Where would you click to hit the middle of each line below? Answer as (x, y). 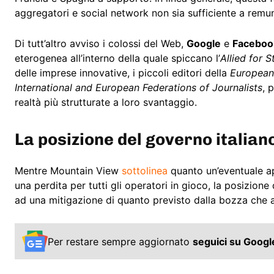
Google (204, 44)
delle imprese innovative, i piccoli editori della (122, 73)
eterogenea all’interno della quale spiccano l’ (117, 58)
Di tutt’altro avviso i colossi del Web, (101, 44)
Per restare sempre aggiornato (120, 241)
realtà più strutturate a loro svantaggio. (106, 102)
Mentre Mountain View (68, 171)
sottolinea (145, 171)
